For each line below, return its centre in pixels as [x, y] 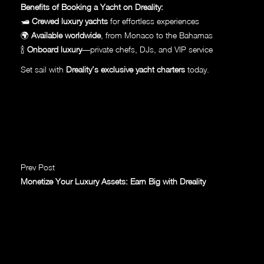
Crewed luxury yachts [70, 21]
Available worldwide [66, 35]
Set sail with [43, 70]
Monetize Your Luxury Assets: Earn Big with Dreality [113, 181]
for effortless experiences [154, 21]
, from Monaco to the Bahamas [157, 35]
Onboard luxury [55, 49]
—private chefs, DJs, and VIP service [147, 49]
